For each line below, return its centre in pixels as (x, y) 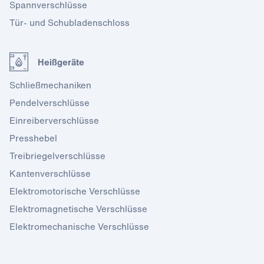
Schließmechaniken (50, 85)
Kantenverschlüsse (50, 173)
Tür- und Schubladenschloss (70, 22)
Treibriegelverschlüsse (57, 156)
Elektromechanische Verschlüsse (79, 226)
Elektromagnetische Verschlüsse (78, 209)
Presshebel (33, 138)
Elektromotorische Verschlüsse (75, 191)
